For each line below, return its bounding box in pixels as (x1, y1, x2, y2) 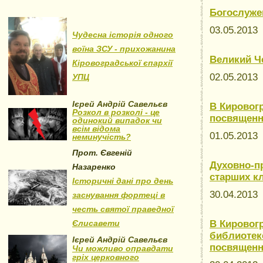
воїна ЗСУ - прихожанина (72, 44, 176, 53)
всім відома (72, 124, 120, 133)
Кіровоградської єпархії (72, 58, 173, 68)
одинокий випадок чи (72, 116, 162, 125)
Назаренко (72, 162, 116, 171)
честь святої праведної (72, 204, 174, 214)
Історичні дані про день (72, 176, 173, 186)
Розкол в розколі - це (72, 107, 160, 117)
